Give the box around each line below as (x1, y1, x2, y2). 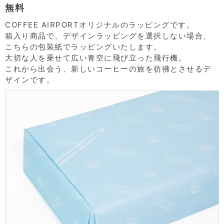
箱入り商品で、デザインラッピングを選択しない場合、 (5, 31, 211, 40)
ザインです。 (5, 75, 54, 84)
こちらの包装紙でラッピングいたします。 (5, 42, 162, 51)
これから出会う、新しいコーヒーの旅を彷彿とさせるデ (5, 64, 211, 73)
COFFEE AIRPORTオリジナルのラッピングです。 (5, 20, 194, 29)
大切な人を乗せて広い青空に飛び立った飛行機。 (5, 53, 186, 62)
